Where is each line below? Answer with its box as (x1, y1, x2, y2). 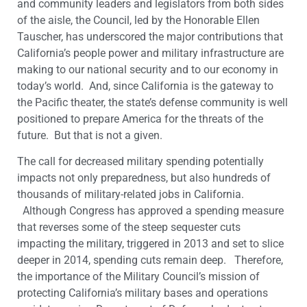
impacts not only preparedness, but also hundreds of (17, 171, 271, 185)
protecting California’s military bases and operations (17, 286, 268, 300)
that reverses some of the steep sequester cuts (17, 221, 241, 234)
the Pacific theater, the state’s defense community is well (17, 95, 288, 109)
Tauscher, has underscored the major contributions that (17, 29, 283, 43)
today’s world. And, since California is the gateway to (17, 79, 273, 93)
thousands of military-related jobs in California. (17, 188, 244, 201)
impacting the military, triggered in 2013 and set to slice (17, 237, 284, 251)
